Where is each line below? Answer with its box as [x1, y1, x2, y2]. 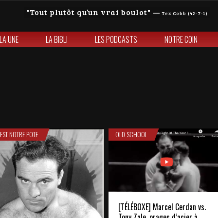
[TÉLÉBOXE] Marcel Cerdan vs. [118, 201, 206, 213]
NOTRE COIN [164, 34, 198, 45]
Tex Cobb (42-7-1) [162, 10, 208, 17]
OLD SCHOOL [115, 129, 148, 139]
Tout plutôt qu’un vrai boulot [30, 7, 147, 17]
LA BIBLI [46, 34, 68, 45]
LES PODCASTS [95, 34, 137, 45]
